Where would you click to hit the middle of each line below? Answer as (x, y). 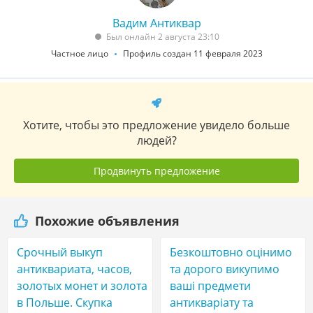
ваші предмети (210, 286)
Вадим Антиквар (156, 23)
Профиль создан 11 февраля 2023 (192, 53)
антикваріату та (212, 303)
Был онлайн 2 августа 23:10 (163, 37)
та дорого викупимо (225, 269)
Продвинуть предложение (156, 171)
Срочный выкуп (60, 252)
